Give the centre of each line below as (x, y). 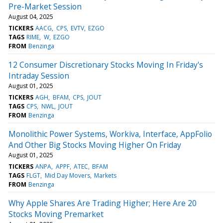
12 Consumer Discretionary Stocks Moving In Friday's (106, 64)
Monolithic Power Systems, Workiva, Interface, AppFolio (110, 134)
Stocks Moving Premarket (56, 214)
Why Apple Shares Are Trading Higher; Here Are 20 (103, 203)
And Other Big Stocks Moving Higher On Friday (95, 145)
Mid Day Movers (67, 175)
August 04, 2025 (31, 16)
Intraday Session (39, 75)
